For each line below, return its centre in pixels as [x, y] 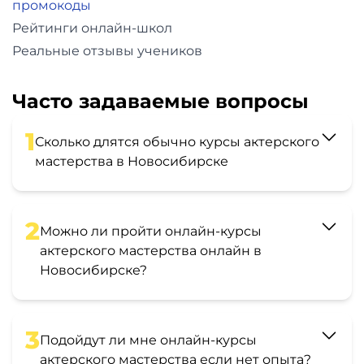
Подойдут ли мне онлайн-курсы [148, 340]
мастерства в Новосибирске [132, 161]
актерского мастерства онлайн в [151, 250]
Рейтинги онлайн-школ [92, 28]
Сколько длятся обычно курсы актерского [177, 141]
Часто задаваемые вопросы [160, 101]
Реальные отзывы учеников [107, 50]
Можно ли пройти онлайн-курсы [151, 231]
